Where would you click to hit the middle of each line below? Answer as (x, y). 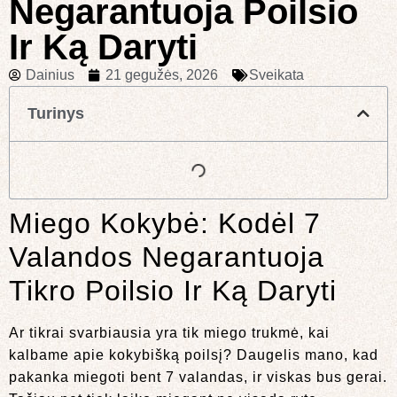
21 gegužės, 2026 (162, 74)
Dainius (50, 74)
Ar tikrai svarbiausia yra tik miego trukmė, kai (169, 332)
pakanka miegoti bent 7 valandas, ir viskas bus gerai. (198, 377)
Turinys (56, 113)
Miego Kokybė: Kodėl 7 (165, 223)
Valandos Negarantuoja (167, 257)
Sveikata (276, 74)
